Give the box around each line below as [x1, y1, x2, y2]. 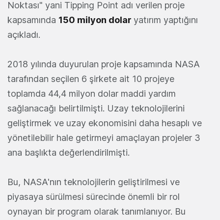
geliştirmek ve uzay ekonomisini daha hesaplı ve [7, 118, 202, 129]
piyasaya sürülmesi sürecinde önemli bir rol [7, 192, 180, 202]
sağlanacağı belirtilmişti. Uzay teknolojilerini [7, 103, 185, 114]
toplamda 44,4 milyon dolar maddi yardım [7, 88, 176, 99]
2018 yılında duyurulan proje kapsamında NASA [7, 59, 200, 70]
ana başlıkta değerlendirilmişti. [7, 147, 132, 158]
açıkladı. [7, 29, 40, 40]
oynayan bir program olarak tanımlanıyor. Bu [7, 206, 186, 217]
